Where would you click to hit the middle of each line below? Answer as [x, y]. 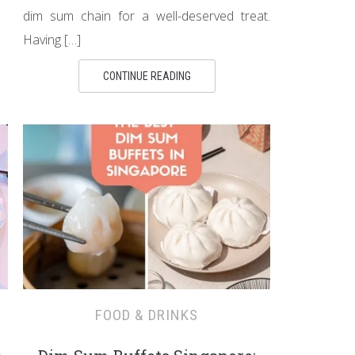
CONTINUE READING [147, 76]
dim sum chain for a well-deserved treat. [147, 16]
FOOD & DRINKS [147, 315]
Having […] [52, 40]
